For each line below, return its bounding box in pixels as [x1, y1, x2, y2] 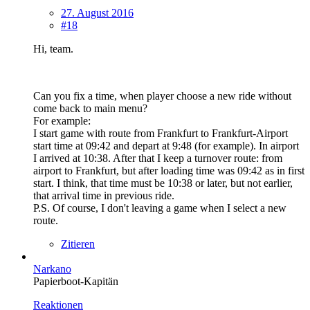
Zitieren [61, 238, 95, 250]
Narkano [33, 263, 71, 275]
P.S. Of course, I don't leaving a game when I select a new [33, 202, 286, 215]
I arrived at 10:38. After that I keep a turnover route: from [33, 152, 282, 165]
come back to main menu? [33, 102, 147, 115]
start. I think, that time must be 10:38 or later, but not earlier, [33, 177, 293, 190]
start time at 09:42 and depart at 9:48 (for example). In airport [33, 140, 299, 152]
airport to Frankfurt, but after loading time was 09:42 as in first [33, 165, 304, 177]
